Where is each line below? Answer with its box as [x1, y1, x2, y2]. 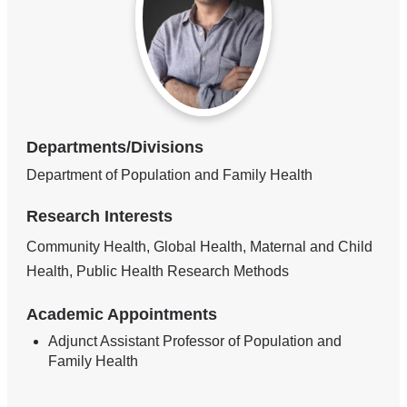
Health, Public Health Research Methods [26, 263, 290, 279]
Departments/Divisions [26, 137, 204, 156]
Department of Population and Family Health [26, 166, 313, 183]
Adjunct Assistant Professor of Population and [48, 333, 342, 350]
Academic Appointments [26, 304, 218, 323]
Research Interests [26, 206, 174, 225]
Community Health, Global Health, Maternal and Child [26, 238, 373, 254]
